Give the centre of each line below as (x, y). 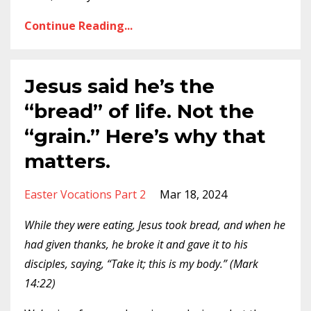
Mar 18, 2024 (193, 194)
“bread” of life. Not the (139, 111)
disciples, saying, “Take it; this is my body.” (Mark (141, 264)
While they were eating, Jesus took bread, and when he (155, 225)
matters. (67, 161)
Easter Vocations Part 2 (85, 194)
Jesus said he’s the (119, 86)
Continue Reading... (78, 26)
